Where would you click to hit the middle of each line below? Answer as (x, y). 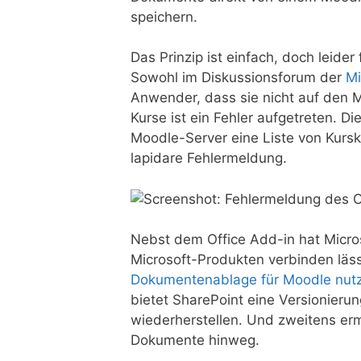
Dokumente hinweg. (195, 340)
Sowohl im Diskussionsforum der (238, 78)
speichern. (164, 17)
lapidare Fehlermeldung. (209, 158)
